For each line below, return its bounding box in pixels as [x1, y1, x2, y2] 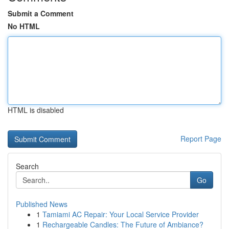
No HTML [8, 21, 40, 31]
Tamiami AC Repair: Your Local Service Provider [42, 209, 199, 219]
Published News [16, 199, 67, 209]
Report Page [180, 133, 221, 144]
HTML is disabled [8, 105, 64, 115]
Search [16, 161, 39, 171]
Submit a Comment [8, 8, 74, 18]
